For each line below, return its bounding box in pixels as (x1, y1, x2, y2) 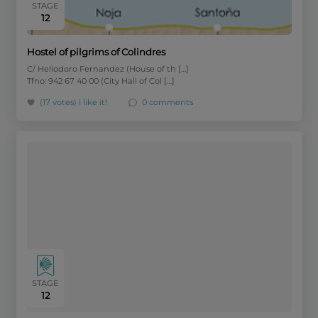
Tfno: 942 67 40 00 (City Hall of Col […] (26, 75, 175, 86)
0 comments (142, 97, 193, 107)
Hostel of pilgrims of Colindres (26, 46, 165, 58)
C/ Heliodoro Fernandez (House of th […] (26, 63, 189, 74)
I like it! (79, 97, 108, 107)
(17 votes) (40, 97, 79, 107)
